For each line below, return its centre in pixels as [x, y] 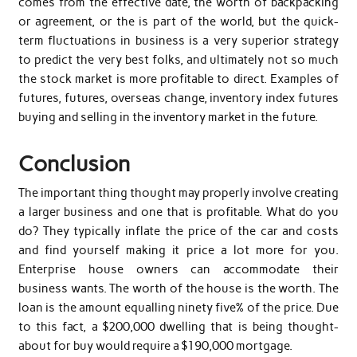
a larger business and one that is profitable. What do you [178, 212]
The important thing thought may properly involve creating [178, 193]
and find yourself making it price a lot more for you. [178, 251]
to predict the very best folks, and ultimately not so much [178, 59]
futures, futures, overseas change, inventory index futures [178, 98]
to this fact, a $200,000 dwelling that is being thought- [178, 327]
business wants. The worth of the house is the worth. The [178, 289]
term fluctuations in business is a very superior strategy [178, 40]
